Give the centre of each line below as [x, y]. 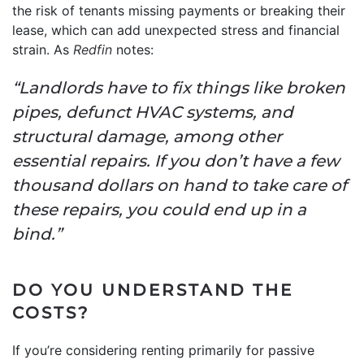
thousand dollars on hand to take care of [180, 185]
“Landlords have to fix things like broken [179, 87]
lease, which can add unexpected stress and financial [176, 30]
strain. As [43, 49]
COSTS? [51, 312]
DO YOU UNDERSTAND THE [153, 290]
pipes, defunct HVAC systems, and [153, 112]
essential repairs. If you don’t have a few [176, 160]
